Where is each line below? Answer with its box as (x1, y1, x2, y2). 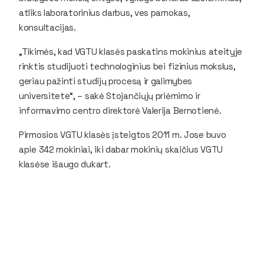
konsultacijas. (19, 21, 78, 33)
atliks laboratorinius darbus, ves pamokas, (19, 6, 190, 18)
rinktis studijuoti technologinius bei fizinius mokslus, (19, 60, 236, 72)
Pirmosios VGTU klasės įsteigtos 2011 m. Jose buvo (19, 128, 226, 140)
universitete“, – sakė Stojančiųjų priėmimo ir (19, 90, 200, 101)
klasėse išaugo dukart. (19, 158, 111, 170)
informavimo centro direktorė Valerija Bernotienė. (19, 104, 222, 116)
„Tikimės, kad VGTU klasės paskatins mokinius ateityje (19, 45, 243, 57)
